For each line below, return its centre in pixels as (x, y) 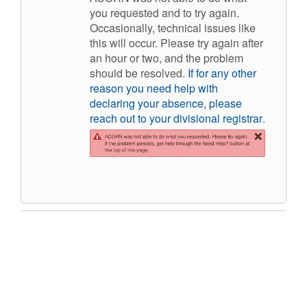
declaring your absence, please (166, 103)
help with (195, 88)
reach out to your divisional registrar (176, 118)
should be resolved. (139, 73)
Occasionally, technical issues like (173, 27)
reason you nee (127, 88)
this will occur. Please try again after (176, 42)
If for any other (222, 73)
